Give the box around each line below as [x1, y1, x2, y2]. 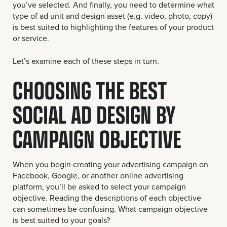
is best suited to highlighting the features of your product [13, 21, 214, 33]
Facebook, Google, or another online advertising [13, 169, 183, 181]
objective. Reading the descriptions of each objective [13, 192, 201, 203]
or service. [13, 32, 49, 44]
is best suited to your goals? [13, 214, 110, 225]
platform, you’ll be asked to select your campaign [13, 180, 186, 192]
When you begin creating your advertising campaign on [13, 158, 208, 170]
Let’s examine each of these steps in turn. [13, 55, 159, 66]
